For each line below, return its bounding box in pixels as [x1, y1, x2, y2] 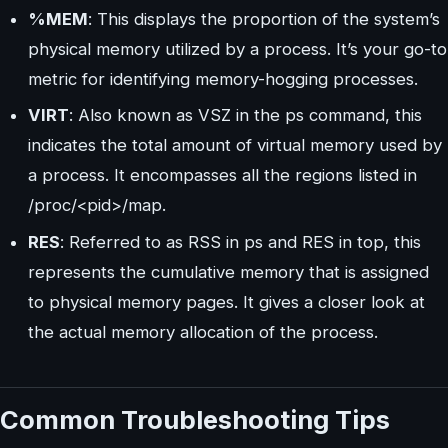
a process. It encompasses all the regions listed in [28, 165, 417, 186]
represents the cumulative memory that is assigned [28, 261, 429, 282]
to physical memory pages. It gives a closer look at [28, 291, 425, 312]
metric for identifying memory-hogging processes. [28, 68, 418, 89]
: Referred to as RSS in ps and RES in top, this [60, 231, 421, 252]
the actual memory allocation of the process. [28, 321, 378, 342]
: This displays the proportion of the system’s [88, 8, 440, 29]
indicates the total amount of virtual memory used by [28, 135, 442, 156]
